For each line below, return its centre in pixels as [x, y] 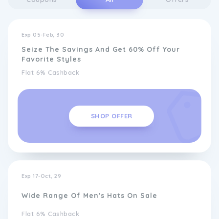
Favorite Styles [51, 59]
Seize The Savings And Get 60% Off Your [101, 49]
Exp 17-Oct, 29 [41, 176]
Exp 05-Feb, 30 [43, 35]
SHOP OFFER [111, 116]
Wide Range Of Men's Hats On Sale [89, 196]
